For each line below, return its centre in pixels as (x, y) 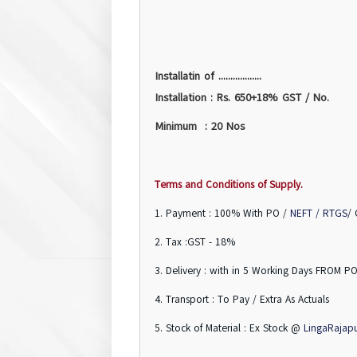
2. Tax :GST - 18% (195, 243)
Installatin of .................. (208, 76)
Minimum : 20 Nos (200, 127)
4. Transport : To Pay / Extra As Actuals (242, 300)
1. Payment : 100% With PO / (222, 214)
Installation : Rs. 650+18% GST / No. (242, 98)
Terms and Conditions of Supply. (229, 185)
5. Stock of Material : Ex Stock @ (229, 329)
